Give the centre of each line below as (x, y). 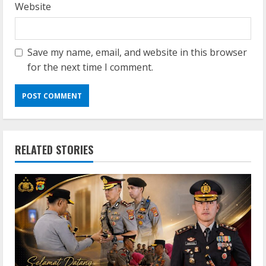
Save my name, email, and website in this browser (137, 53)
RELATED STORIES (54, 150)
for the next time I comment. (90, 67)
